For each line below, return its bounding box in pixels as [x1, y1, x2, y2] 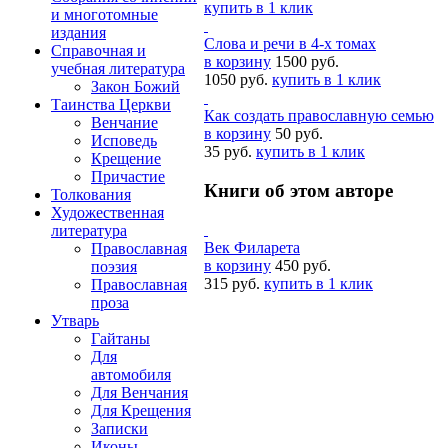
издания [51, 24, 106, 41]
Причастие [91, 168, 165, 185]
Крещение [91, 150, 161, 167]
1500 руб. [275, 53, 339, 71]
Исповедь [91, 132, 157, 149]
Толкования [51, 186, 131, 203]
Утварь [51, 312, 99, 329]
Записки [91, 420, 148, 437]
